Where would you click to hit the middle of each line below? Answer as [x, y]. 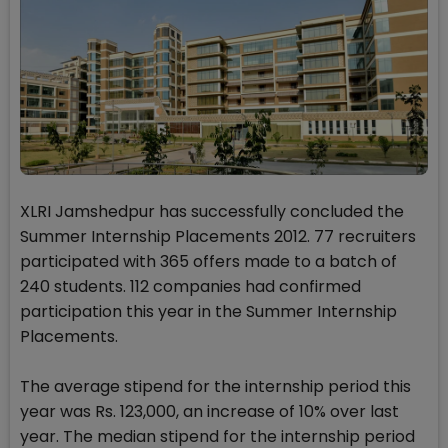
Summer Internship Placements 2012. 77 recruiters [218, 237]
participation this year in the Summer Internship [208, 312]
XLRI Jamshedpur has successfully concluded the [212, 212]
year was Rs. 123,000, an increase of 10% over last [209, 412]
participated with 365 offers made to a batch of [208, 262]
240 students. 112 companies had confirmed [190, 287]
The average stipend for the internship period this [215, 387]
